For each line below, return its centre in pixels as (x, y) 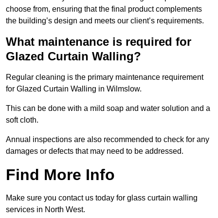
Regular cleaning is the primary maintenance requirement (105, 77)
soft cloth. (22, 120)
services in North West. (45, 210)
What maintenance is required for (99, 42)
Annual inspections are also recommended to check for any (108, 140)
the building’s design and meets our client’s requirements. (105, 21)
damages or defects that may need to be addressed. (95, 151)
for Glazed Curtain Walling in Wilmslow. (74, 89)
